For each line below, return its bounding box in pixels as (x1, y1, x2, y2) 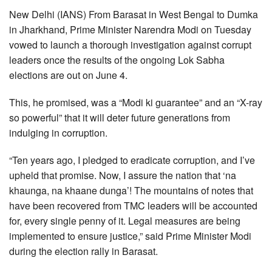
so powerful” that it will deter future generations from (9, 110, 230, 125)
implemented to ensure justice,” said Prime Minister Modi (9, 229, 251, 243)
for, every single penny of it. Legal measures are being (9, 214, 240, 228)
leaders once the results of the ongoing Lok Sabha (9, 53, 225, 67)
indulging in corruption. (9, 126, 107, 140)
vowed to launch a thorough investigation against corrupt (9, 38, 251, 52)
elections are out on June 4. (9, 68, 127, 83)
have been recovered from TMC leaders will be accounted (9, 199, 257, 213)
